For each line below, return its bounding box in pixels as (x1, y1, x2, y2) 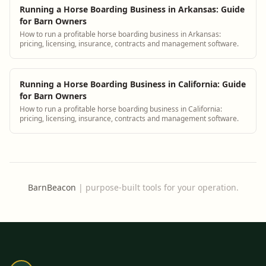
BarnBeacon (27, 181, 76, 193)
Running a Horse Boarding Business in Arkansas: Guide (20, 3, 245, 15)
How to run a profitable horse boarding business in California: (20, 103, 222, 114)
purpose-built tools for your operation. (85, 181, 239, 193)
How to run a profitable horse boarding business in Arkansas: (20, 28, 221, 39)
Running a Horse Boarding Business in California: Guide (20, 78, 246, 90)
